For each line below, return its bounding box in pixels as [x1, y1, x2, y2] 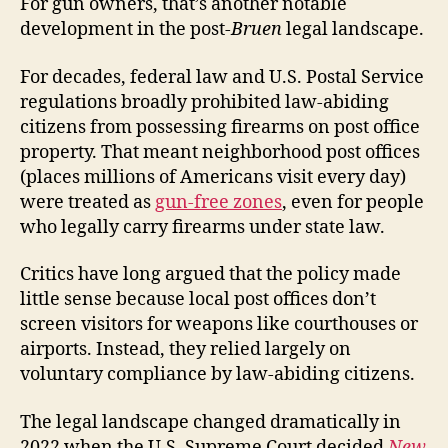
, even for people [282, 190, 424, 214]
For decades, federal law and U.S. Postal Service [20, 65, 424, 89]
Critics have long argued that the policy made [20, 263, 401, 287]
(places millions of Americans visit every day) [20, 165, 406, 189]
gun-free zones [155, 190, 282, 214]
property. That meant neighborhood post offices [20, 140, 420, 164]
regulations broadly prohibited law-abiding [20, 90, 389, 114]
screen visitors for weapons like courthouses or [20, 313, 418, 337]
